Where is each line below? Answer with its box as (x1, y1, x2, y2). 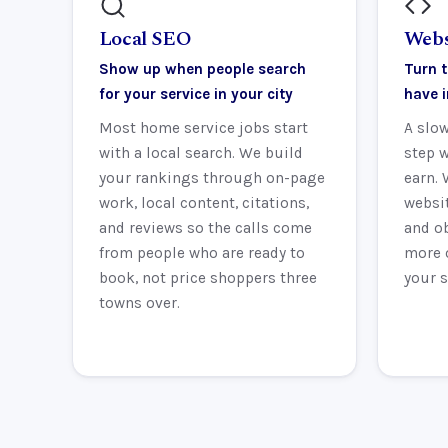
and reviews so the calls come (98, 219, 312, 238)
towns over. (98, 294, 180, 313)
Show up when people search (98, 59, 306, 78)
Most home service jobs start (98, 119, 308, 138)
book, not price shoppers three (98, 269, 317, 288)
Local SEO (98, 24, 192, 55)
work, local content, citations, (98, 194, 309, 213)
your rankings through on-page (98, 169, 325, 188)
